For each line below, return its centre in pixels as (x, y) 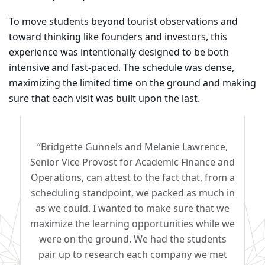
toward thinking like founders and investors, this (118, 38)
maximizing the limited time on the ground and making (132, 84)
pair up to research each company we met (132, 255)
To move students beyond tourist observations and (123, 22)
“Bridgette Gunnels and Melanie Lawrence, (132, 148)
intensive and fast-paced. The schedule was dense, (122, 68)
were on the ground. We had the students (132, 240)
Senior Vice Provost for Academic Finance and (132, 163)
